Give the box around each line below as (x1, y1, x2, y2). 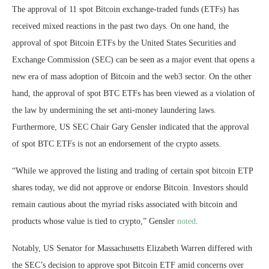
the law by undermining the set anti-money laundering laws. (12, 105, 216, 115)
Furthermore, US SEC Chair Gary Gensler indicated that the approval (12, 122, 249, 131)
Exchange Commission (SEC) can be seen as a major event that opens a (12, 55, 255, 64)
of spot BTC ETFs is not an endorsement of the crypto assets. (12, 139, 221, 148)
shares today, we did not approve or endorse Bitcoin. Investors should (12, 183, 248, 192)
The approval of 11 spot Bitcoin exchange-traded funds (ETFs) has (12, 4, 239, 14)
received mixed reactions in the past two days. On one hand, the (12, 21, 229, 31)
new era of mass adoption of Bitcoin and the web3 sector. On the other (12, 71, 252, 81)
